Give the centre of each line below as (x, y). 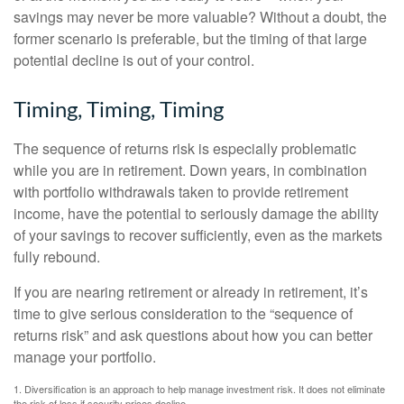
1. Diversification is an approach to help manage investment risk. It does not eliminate (199, 389)
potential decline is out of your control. (134, 60)
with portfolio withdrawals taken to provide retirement (181, 192)
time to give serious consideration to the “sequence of (183, 314)
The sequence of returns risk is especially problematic (185, 149)
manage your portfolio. (85, 357)
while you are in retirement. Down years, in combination (190, 170)
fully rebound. (57, 257)
